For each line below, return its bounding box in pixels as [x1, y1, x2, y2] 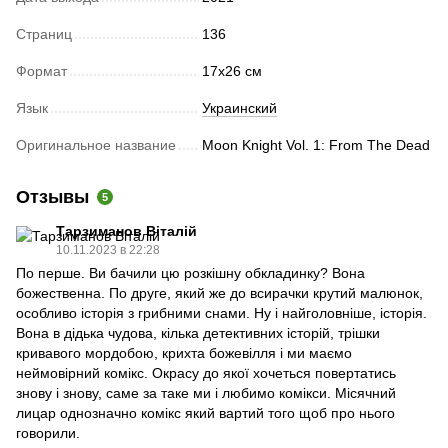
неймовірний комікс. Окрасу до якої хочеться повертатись [16, 365, 396, 382]
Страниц [16, 26, 72, 43]
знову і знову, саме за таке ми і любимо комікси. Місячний [16, 385, 396, 402]
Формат [16, 63, 67, 80]
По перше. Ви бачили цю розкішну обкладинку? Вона [16, 265, 365, 282]
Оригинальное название [16, 137, 176, 154]
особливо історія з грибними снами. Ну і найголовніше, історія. [16, 305, 427, 322]
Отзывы [16, 187, 89, 208]
